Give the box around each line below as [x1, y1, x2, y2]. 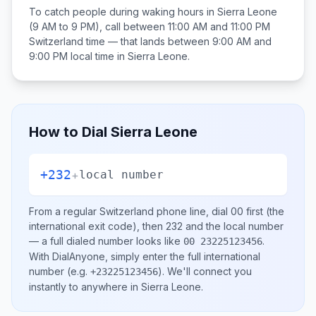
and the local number [183, 220, 284, 232]
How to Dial [29, 123, 111, 140]
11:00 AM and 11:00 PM [168, 20, 270, 32]
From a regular [29, 205, 99, 217]
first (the [243, 205, 284, 217]
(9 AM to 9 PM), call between [29, 20, 168, 32]
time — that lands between [83, 35, 212, 47]
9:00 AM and [212, 35, 272, 47]
